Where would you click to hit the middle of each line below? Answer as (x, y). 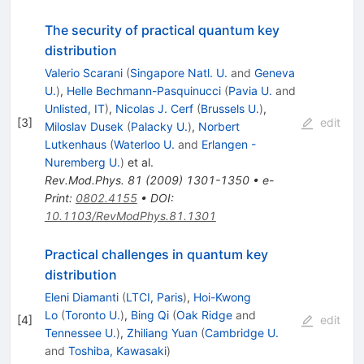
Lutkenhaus (75, 144)
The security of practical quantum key (162, 30)
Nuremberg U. (82, 162)
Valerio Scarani (83, 72)
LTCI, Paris (154, 297)
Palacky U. (159, 126)
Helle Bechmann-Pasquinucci (143, 90)
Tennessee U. (80, 332)
